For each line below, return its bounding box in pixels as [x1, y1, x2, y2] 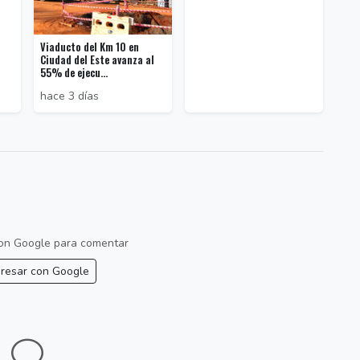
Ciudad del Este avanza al [40, 52, 154, 68]
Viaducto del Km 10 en [40, 39, 139, 55]
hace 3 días [40, 88, 99, 104]
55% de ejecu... [40, 65, 108, 81]
